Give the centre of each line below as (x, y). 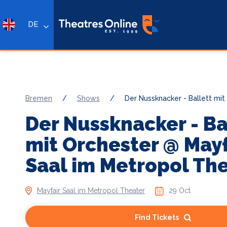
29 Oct (180, 191)
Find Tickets (157, 217)
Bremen (39, 98)
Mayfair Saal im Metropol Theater (91, 191)
